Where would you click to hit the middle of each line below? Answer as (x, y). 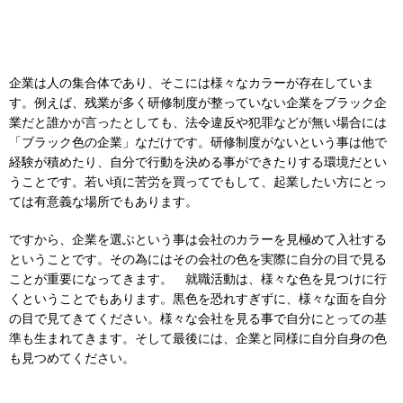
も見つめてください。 (72, 358)
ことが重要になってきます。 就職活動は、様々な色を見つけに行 (198, 279)
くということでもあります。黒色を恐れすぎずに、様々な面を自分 (198, 299)
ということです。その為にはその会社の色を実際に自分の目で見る (198, 260)
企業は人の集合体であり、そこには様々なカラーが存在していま (192, 83)
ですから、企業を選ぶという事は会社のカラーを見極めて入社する (198, 240)
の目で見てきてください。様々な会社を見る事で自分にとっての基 (198, 319)
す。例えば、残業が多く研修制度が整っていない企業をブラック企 (198, 103)
